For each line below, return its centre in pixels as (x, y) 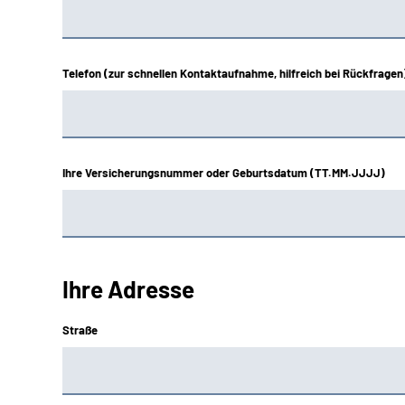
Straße (80, 330)
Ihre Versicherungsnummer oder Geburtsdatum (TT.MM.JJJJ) (224, 173)
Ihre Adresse (128, 289)
